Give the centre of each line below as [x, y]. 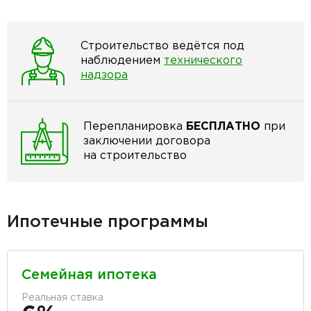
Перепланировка [135, 127]
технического [203, 61]
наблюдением [122, 61]
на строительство [135, 156]
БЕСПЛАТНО [223, 127]
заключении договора [147, 142]
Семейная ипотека [89, 275]
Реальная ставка [62, 297]
